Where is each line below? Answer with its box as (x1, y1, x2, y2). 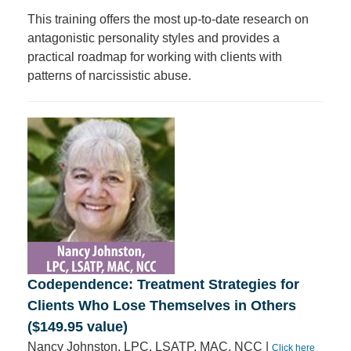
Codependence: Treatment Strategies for (27, 277, 299, 292)
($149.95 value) (27, 319, 128, 335)
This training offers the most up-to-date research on (27, 13, 309, 26)
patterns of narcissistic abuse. (27, 69, 191, 82)
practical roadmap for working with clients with (27, 50, 282, 63)
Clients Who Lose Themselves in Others (27, 298, 296, 313)
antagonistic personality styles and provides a (27, 31, 280, 45)
